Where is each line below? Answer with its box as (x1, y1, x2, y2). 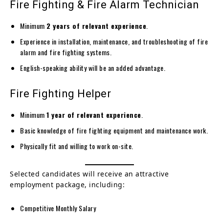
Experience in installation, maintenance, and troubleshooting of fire (20, 36, 208, 46)
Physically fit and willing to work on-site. (20, 140, 133, 151)
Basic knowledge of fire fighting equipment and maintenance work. (20, 125, 208, 135)
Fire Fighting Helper (10, 87, 111, 100)
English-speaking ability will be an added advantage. (20, 62, 165, 73)
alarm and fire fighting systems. (20, 46, 111, 57)
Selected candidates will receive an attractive (10, 169, 169, 178)
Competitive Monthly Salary (20, 202, 96, 213)
